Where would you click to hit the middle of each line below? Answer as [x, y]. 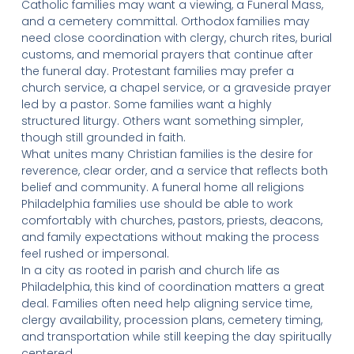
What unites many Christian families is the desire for [167, 154]
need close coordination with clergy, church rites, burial [176, 38]
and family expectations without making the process [170, 237]
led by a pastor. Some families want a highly [146, 104]
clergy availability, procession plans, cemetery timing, [171, 320]
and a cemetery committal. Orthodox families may [165, 21]
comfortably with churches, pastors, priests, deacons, [171, 220]
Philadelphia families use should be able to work [157, 204]
